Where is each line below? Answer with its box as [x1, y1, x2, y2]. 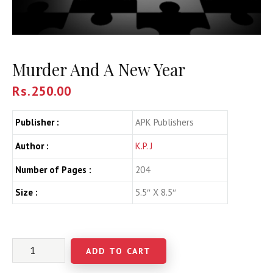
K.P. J [135, 140, 152, 152]
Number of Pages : [15, 163, 91, 175]
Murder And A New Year [12, 58, 185, 80]
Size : [15, 186, 38, 198]
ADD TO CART [86, 245, 151, 257]
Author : [15, 140, 49, 152]
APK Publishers [135, 116, 194, 128]
